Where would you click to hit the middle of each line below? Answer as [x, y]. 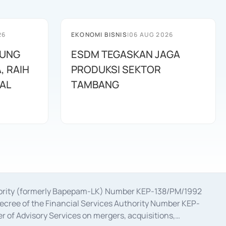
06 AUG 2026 [151, 35]
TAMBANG [95, 84]
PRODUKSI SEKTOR [116, 69]
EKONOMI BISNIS [99, 35]
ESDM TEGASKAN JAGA [126, 54]
